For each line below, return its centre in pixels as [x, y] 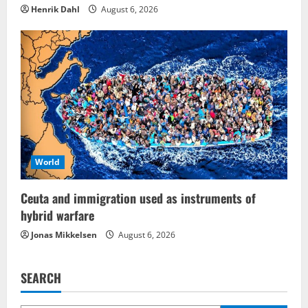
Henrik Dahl [55, 10]
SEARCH [41, 277]
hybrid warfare [57, 215]
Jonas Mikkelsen [64, 234]
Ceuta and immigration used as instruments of [138, 198]
